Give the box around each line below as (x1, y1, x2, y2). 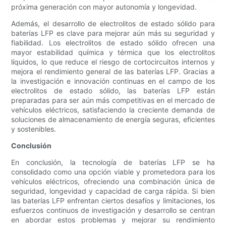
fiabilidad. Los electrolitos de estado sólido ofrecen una (11, 38, 215, 47)
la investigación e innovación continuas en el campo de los (11, 77, 215, 86)
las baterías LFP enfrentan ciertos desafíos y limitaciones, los (11, 196, 215, 205)
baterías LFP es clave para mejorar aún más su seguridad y (11, 29, 215, 38)
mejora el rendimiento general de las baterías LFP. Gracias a (11, 67, 215, 76)
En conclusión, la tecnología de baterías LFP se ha (11, 158, 215, 167)
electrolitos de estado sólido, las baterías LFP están (11, 86, 215, 95)
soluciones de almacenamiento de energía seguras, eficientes (11, 115, 215, 124)
